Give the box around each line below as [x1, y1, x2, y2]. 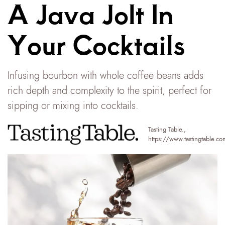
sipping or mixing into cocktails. [8, 98, 139, 113]
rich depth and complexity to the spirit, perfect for [8, 83, 211, 98]
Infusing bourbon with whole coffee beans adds [8, 68, 203, 83]
